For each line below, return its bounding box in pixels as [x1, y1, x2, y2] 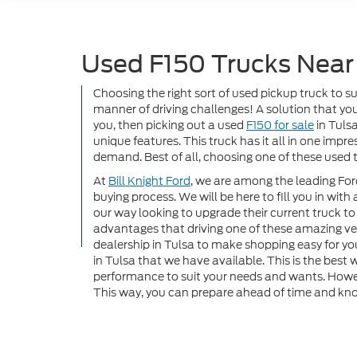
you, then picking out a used [93, 117, 246, 134]
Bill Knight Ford [108, 173, 190, 190]
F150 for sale [246, 117, 314, 134]
